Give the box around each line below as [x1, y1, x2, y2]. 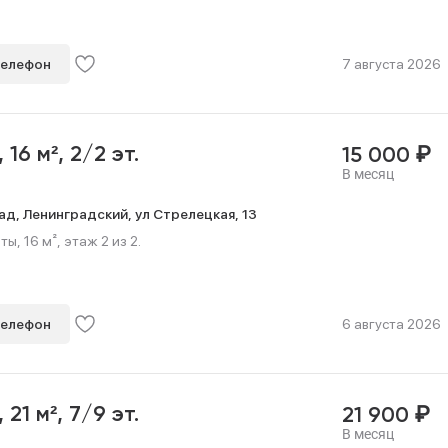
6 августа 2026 [341, 316, 441, 332]
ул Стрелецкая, [135, 205, 242, 222]
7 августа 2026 [341, 56, 441, 72]
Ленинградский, [23, 205, 135, 222]
